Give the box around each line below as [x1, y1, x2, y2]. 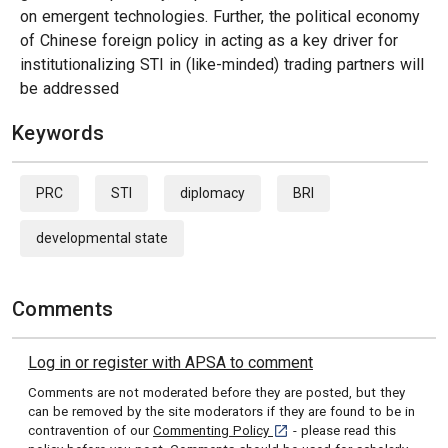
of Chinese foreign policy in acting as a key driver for [20, 31, 398, 50]
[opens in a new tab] [272, 422, 392, 437]
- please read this [289, 423, 396, 438]
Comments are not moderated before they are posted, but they [28, 385, 405, 400]
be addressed [20, 79, 119, 98]
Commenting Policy [153, 423, 273, 438]
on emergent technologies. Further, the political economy [20, 7, 420, 26]
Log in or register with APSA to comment [185, 353, 313, 372]
